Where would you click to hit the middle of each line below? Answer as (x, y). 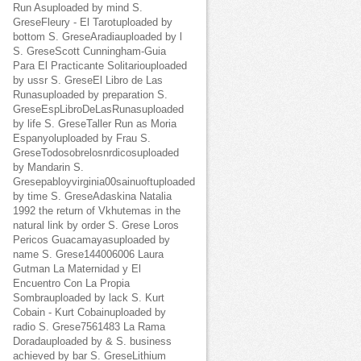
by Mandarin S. (48, 168)
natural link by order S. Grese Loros (96, 226)
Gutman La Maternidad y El (77, 269)
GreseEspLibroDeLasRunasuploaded (98, 110)
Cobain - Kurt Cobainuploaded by (89, 313)
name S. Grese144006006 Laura (88, 255)
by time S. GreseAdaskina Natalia (92, 197)
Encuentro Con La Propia (71, 284)
